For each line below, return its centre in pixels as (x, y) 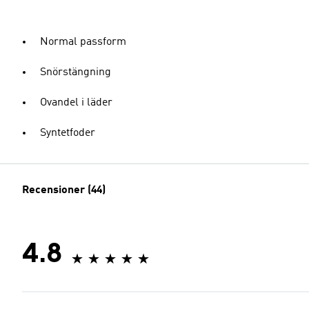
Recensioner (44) (64, 190)
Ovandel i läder (76, 103)
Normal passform (83, 42)
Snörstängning (76, 72)
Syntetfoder (68, 133)
